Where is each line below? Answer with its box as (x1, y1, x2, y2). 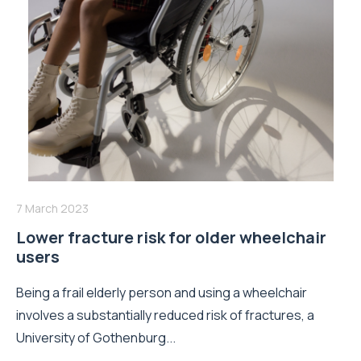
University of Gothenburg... (16, 328, 176, 346)
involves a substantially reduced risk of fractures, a (16, 305, 314, 324)
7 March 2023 (16, 200, 89, 216)
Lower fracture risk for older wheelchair (16, 226, 326, 248)
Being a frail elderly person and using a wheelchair (16, 283, 307, 301)
